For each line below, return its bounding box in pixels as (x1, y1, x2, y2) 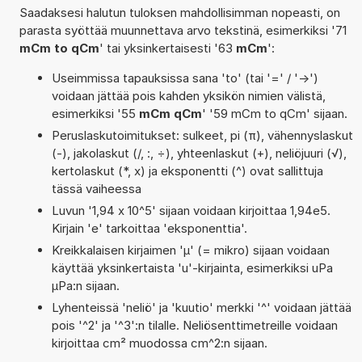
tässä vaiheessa (51, 180, 141, 196)
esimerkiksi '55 (51, 105, 139, 121)
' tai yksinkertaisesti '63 (99, 40, 236, 56)
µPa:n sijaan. (51, 277, 120, 293)
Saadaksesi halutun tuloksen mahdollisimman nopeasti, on (19, 4, 340, 20)
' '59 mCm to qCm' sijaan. (201, 105, 347, 121)
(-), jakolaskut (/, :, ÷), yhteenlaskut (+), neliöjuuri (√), (51, 145, 347, 161)
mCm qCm (138, 105, 202, 121)
